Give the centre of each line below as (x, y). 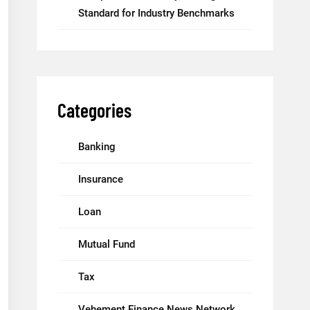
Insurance (101, 179)
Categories (94, 110)
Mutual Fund (107, 244)
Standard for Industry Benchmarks (156, 13)
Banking (97, 147)
